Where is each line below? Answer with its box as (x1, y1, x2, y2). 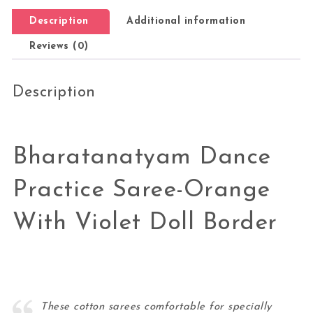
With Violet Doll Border (13, 210, 277, 235)
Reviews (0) (29, 41, 89, 52)
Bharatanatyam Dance (13, 145, 271, 170)
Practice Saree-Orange (13, 177, 270, 203)
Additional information (126, 15, 246, 27)
